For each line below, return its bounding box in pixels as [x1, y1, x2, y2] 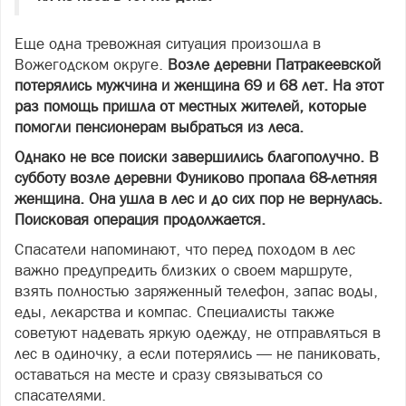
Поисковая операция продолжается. [14, 210, 266, 229]
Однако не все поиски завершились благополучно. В [14, 148, 379, 167]
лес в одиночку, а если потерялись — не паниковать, [14, 344, 381, 363]
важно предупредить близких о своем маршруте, [14, 261, 353, 280]
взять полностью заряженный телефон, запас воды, [14, 282, 378, 301]
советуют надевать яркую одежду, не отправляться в [14, 324, 381, 343]
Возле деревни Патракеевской [168, 55, 381, 74]
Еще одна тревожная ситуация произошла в [14, 34, 321, 53]
